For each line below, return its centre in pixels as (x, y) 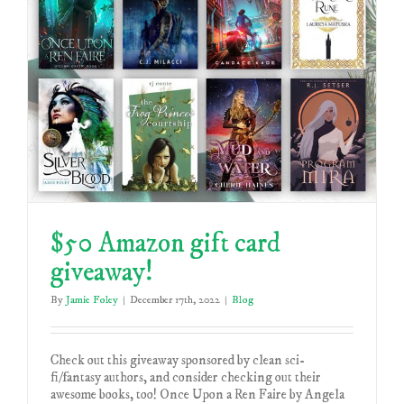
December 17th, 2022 (175, 300)
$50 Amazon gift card (165, 244)
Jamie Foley (92, 300)
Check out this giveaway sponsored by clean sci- (178, 360)
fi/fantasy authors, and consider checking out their (186, 377)
